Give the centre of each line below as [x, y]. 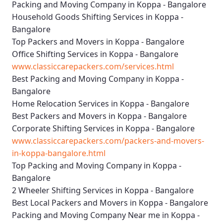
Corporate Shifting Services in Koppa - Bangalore [103, 129]
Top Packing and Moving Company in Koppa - [97, 166]
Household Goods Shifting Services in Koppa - [98, 17]
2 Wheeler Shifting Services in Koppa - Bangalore [103, 191]
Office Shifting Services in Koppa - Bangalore [95, 54]
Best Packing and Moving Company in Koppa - [98, 79]
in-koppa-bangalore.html [59, 153]
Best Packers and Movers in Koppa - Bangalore [99, 116]
